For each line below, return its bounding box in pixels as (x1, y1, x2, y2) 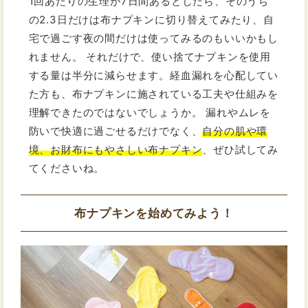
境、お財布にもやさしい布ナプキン (28, 143, 203, 157)
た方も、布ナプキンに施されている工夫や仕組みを (28, 87, 279, 101)
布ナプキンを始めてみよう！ (74, 206, 234, 221)
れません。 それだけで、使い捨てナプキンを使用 (28, 50, 272, 64)
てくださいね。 (28, 162, 105, 175)
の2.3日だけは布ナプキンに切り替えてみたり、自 (28, 13, 274, 27)
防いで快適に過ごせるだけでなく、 (28, 124, 203, 138)
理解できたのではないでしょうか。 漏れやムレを (28, 106, 272, 120)
